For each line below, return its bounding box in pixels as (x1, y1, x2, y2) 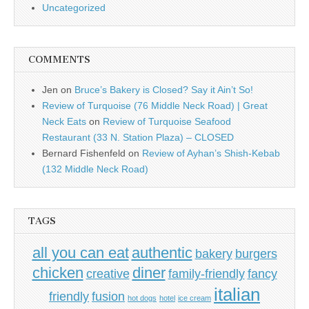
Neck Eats (42, 116, 86, 127)
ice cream (178, 294, 211, 303)
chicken (32, 264, 83, 282)
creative (86, 267, 130, 281)
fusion (92, 290, 125, 304)
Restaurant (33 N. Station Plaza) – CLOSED (42, 132, 234, 143)
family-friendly (168, 267, 245, 281)
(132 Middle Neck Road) (42, 163, 148, 175)
